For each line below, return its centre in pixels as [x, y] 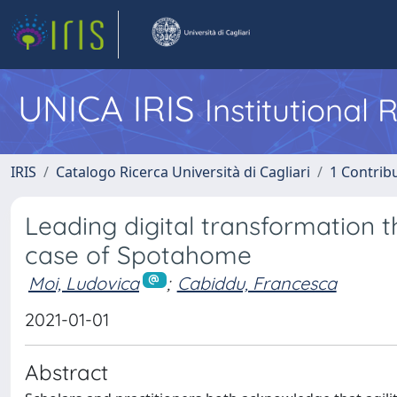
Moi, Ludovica [84, 283]
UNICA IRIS [111, 108]
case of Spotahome [138, 255]
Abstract [66, 372]
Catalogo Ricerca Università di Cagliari [183, 172]
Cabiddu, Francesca [257, 283]
